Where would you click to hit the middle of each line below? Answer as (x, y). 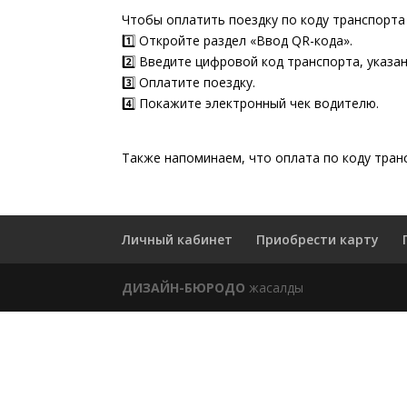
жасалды (275, 288)
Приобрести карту (318, 239)
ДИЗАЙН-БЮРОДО (184, 288)
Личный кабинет (178, 239)
